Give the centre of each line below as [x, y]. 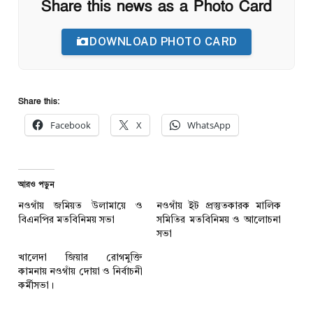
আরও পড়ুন [36, 184]
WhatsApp [209, 125]
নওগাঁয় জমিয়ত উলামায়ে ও [81, 206]
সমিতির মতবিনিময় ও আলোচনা [219, 220]
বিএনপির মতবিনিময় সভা [66, 220]
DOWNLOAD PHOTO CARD [163, 41]
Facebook [71, 125]
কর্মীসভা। [36, 285]
